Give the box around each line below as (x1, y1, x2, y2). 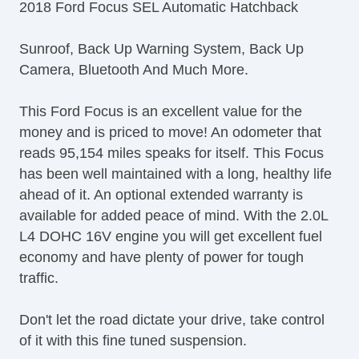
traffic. (19, 270, 58, 287)
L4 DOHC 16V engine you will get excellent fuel (19, 228, 322, 245)
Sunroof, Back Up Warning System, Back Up (19, 41, 304, 58)
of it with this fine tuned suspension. (19, 333, 247, 349)
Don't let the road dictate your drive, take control (19, 312, 325, 329)
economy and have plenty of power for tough (19, 249, 304, 266)
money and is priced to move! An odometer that (19, 124, 321, 141)
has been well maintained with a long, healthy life (19, 166, 332, 183)
